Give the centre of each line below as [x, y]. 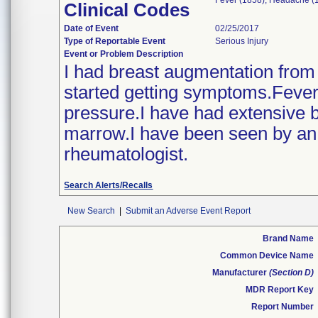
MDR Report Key [280, 290]
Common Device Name [267, 256]
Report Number [283, 307]
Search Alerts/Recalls [109, 185]
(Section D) [291, 273]
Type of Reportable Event [115, 41]
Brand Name [288, 238]
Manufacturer [241, 273]
